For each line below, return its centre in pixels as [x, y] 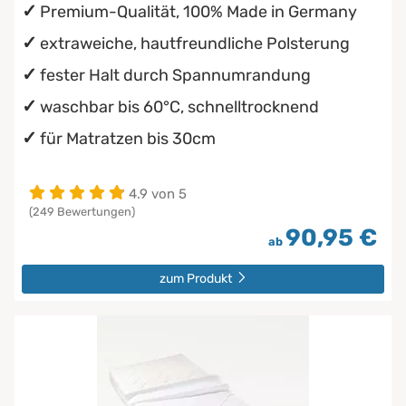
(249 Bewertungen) [82, 211]
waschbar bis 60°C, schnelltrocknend [179, 106]
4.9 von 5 [158, 193]
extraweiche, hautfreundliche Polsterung [195, 43]
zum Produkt [197, 278]
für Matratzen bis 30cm [128, 138]
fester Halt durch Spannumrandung [175, 75]
